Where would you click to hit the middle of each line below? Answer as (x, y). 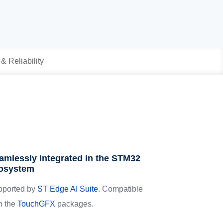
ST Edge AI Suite (68, 189)
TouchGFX (37, 204)
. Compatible (121, 189)
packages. (75, 204)
